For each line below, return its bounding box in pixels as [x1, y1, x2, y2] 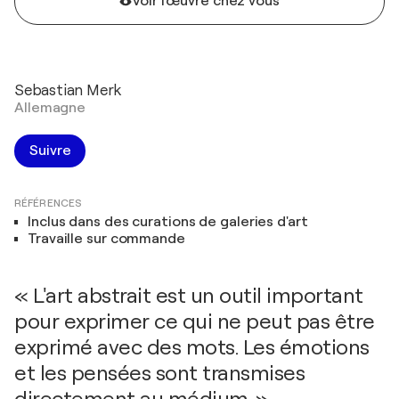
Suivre [29, 142, 71, 159]
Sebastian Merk [14, 82, 122, 99]
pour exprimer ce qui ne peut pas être [14, 309, 375, 334]
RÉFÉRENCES [14, 197, 82, 209]
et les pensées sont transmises [14, 361, 305, 386]
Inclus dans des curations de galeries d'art [28, 214, 308, 230]
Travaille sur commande [28, 231, 185, 247]
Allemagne [14, 100, 86, 116]
